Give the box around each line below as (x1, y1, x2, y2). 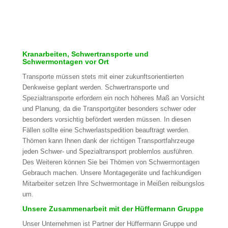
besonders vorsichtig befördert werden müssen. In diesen (22, 116, 191, 124)
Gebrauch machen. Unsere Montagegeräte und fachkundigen (22, 169, 201, 177)
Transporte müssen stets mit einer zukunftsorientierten (22, 73, 184, 81)
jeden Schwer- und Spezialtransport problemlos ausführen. (22, 148, 194, 156)
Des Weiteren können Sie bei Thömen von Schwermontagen (22, 158, 199, 166)
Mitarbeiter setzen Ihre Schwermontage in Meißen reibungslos (22, 180, 205, 188)
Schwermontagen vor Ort (22, 58, 109, 66)
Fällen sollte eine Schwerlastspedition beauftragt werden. (22, 126, 190, 134)
